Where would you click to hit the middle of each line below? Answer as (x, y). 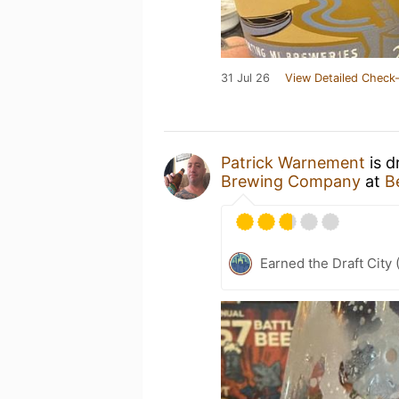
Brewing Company (291, 181)
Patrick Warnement (293, 163)
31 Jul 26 (245, 78)
